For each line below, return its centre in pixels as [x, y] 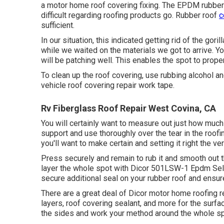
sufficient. [58, 25]
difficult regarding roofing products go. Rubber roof [130, 15]
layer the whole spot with [86, 168]
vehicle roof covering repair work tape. [108, 85]
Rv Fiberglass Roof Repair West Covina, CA [128, 108]
